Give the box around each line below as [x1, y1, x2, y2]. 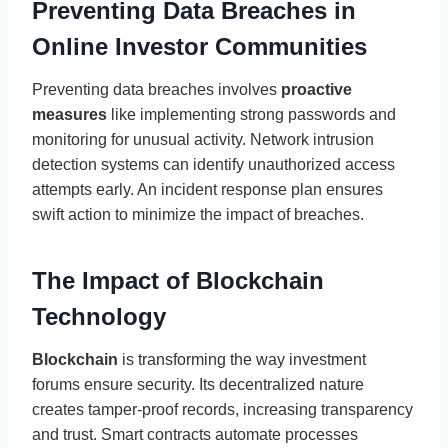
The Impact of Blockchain [32, 266, 324, 294]
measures [32, 105, 107, 123]
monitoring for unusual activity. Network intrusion [32, 130, 374, 148]
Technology [32, 302, 166, 330]
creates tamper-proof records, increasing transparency [32, 400, 413, 418]
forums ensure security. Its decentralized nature [32, 375, 364, 393]
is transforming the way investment [118, 350, 366, 368]
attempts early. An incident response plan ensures [32, 180, 383, 198]
